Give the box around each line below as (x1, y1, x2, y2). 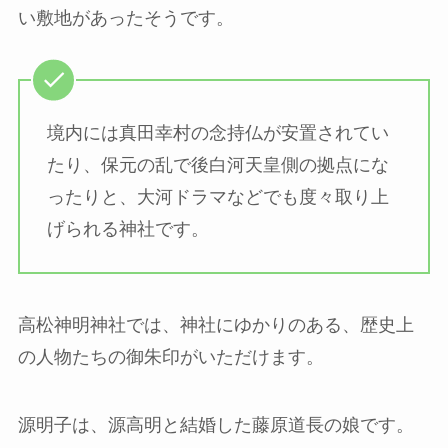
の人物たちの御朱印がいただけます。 (17, 347, 324, 368)
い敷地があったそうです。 (17, 8, 234, 29)
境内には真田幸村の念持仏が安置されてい (46, 122, 389, 143)
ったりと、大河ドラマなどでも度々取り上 (46, 186, 389, 207)
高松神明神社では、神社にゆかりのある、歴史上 (17, 315, 414, 336)
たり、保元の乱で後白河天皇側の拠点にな (46, 154, 389, 175)
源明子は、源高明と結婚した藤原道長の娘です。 (17, 415, 414, 436)
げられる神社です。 (46, 218, 209, 239)
